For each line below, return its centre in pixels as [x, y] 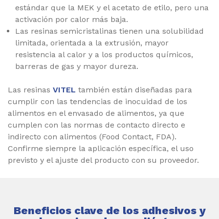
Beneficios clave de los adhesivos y [109, 210]
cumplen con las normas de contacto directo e [97, 125]
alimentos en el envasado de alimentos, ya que [96, 113]
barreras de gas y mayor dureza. [77, 66]
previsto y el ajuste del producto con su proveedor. [103, 160]
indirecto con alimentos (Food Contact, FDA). [92, 137]
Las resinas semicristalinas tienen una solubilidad [109, 31]
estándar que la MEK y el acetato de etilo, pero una [112, 8]
